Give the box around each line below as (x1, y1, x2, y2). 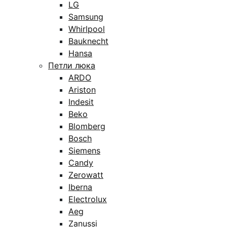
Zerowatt (68, 170, 103, 180)
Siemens (68, 145, 100, 156)
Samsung (68, 12, 103, 22)
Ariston (68, 85, 96, 95)
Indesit (68, 97, 94, 107)
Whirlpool (68, 24, 105, 34)
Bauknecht (68, 36, 108, 46)
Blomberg (68, 121, 105, 131)
